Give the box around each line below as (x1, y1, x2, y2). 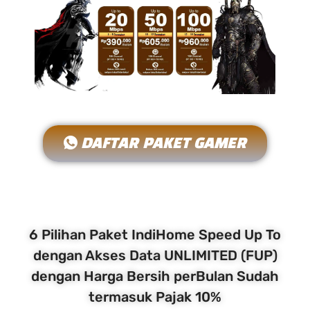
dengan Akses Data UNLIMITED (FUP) (33, 247, 277, 264)
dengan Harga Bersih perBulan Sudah (31, 268, 279, 285)
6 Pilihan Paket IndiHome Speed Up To (29, 226, 281, 244)
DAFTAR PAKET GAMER (81, 136, 246, 151)
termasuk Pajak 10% (89, 289, 221, 306)
